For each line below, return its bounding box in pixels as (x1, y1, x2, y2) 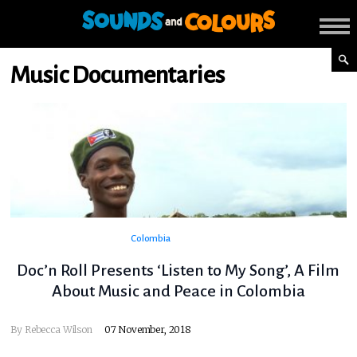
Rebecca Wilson (24, 324, 92, 336)
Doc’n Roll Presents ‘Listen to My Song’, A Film (17, 261, 340, 280)
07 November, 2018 (104, 324, 192, 336)
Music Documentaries (10, 62, 225, 88)
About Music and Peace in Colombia (51, 282, 305, 300)
